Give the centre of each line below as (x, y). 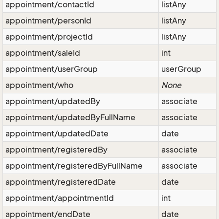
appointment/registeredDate (61, 182)
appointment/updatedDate (57, 133)
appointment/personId (48, 21)
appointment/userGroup (52, 69)
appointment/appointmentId (60, 198)
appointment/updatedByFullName (70, 117)
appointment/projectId (49, 37)
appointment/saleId (43, 53)
